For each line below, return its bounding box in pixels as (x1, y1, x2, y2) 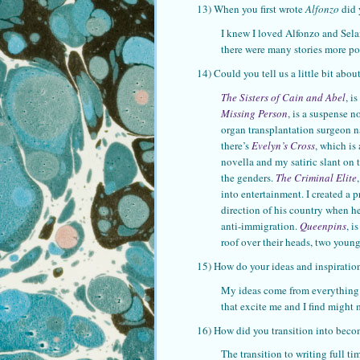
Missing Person (221, 105, 288, 121)
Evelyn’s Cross (252, 137, 315, 153)
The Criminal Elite (276, 170, 357, 185)
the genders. (221, 170, 276, 185)
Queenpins (300, 218, 346, 233)
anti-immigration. (221, 218, 300, 233)
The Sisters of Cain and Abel (221, 89, 346, 104)
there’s (221, 137, 252, 153)
